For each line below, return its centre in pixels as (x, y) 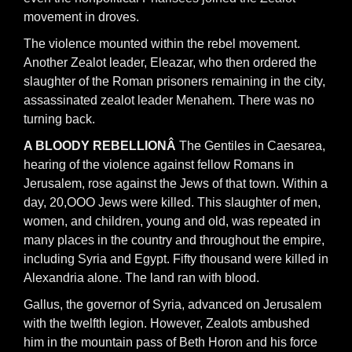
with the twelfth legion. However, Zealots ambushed (167, 323)
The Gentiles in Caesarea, (252, 146)
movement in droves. (81, 17)
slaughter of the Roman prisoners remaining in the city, (174, 81)
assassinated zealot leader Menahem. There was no (169, 100)
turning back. (59, 119)
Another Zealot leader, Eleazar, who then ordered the (170, 62)
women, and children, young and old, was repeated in (172, 221)
